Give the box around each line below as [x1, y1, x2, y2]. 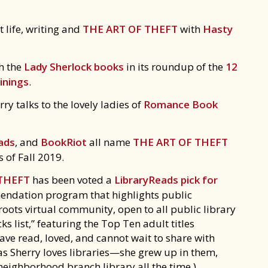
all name [87, 135, 133, 149]
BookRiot [41, 135, 87, 149]
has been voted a [30, 173, 114, 187]
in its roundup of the [124, 60, 226, 74]
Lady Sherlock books [24, 60, 124, 74]
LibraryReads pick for [114, 173, 218, 187]
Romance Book [144, 98, 218, 111]
